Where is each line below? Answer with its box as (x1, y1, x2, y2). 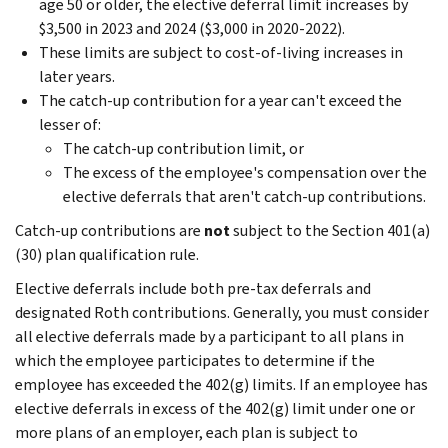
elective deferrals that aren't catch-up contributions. (63, 185, 426, 207)
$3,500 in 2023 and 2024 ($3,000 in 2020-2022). (39, 17, 345, 39)
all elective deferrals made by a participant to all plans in (15, 325, 404, 347)
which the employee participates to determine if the (15, 349, 375, 371)
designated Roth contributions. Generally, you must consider (15, 301, 429, 323)
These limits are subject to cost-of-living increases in (39, 41, 403, 63)
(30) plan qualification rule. (15, 243, 199, 265)
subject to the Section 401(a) (230, 219, 430, 241)
